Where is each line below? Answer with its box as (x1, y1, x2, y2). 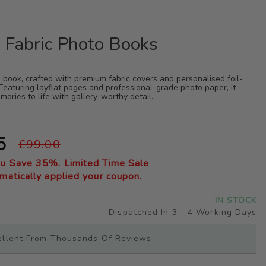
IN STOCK (214, 195, 257, 207)
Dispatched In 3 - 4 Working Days (109, 207, 257, 218)
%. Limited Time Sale (49, 157, 150, 170)
